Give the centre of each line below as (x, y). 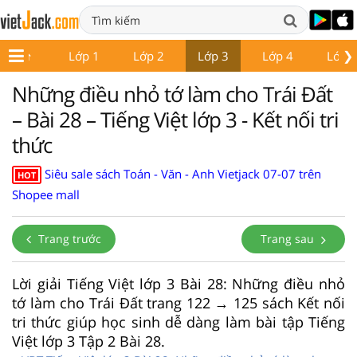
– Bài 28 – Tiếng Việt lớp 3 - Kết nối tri (175, 120)
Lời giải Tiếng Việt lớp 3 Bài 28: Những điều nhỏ (178, 283)
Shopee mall (46, 194)
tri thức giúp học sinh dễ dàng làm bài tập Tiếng (178, 322)
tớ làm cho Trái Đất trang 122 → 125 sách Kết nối (178, 302)
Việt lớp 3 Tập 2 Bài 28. (88, 341)
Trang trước (68, 238)
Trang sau (289, 238)
